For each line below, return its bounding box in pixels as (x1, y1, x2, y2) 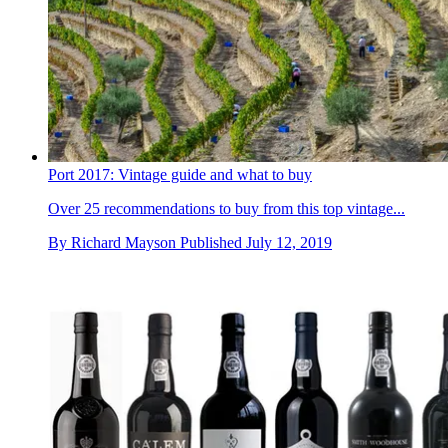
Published (180, 233, 246, 251)
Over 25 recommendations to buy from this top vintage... (48, 199, 405, 217)
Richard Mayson (71, 233, 176, 251)
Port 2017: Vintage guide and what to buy (48, 165, 312, 183)
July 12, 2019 (246, 233, 332, 251)
